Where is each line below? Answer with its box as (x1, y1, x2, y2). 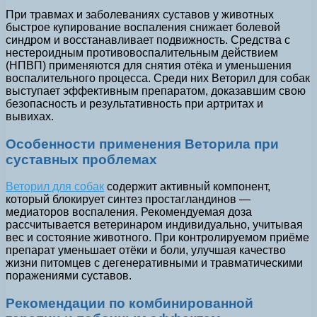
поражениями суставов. (6, 270, 132, 282)
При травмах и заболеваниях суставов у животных (6, 8, 274, 21)
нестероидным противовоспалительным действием (6, 46, 278, 59)
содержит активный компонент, (104, 180, 270, 193)
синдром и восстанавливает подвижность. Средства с (6, 33, 290, 46)
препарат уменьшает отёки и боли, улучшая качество (6, 244, 286, 257)
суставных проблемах (6, 151, 157, 167)
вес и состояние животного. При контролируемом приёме (6, 231, 309, 244)
